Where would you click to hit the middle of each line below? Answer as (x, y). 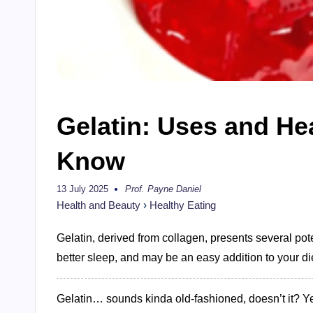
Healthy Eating (183, 205)
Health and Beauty (99, 205)
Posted (139, 194)
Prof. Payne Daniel (163, 189)
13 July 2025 (82, 189)
